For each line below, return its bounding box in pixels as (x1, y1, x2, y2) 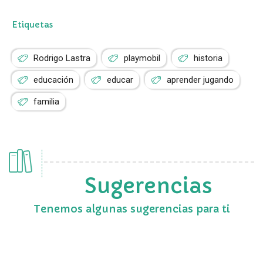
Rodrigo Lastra (33, 52, 90, 63)
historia (194, 52, 222, 63)
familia (33, 96, 59, 107)
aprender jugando (167, 74, 234, 85)
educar (107, 74, 133, 85)
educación (33, 74, 73, 85)
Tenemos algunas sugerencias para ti (33, 201, 230, 215)
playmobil (124, 52, 160, 63)
